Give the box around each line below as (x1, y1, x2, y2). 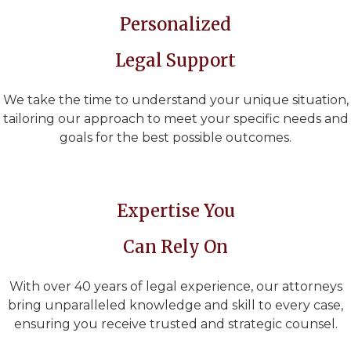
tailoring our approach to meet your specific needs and (2, 111, 349, 127)
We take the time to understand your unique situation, (2, 92, 349, 108)
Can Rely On (123, 236, 228, 259)
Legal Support (115, 49, 236, 72)
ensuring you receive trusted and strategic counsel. (13, 317, 338, 332)
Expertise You (116, 200, 235, 223)
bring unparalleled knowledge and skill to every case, (8, 298, 343, 313)
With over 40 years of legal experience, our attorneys (9, 279, 342, 295)
